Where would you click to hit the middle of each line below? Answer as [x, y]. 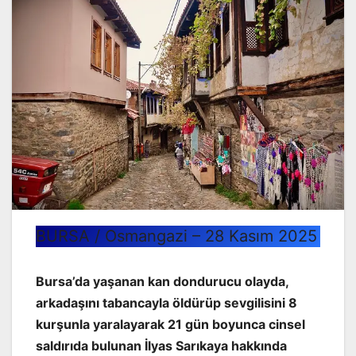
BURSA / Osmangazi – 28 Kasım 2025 [176, 236]
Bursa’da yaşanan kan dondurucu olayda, [162, 281]
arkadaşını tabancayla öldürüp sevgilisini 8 [166, 302]
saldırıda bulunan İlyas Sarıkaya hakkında [161, 345]
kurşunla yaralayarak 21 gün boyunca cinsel [170, 324]
